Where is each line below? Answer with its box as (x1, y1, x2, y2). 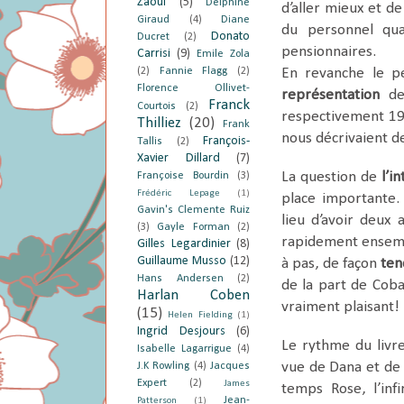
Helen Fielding (168, 309, 233, 320)
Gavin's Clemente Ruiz (137, 204, 250, 216)
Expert (137, 377, 167, 389)
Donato (211, 29, 250, 43)
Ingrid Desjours (137, 324, 225, 338)
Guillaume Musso (137, 253, 226, 268)
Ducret (137, 31, 170, 42)
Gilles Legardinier (137, 236, 231, 251)
